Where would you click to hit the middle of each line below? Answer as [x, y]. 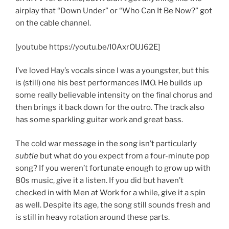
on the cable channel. [53, 23]
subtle [27, 156]
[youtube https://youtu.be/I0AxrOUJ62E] [88, 47]
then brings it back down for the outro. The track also [110, 108]
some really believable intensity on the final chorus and [114, 95]
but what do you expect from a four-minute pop [124, 156]
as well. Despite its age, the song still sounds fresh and [113, 205]
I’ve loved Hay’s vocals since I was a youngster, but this [112, 71]
